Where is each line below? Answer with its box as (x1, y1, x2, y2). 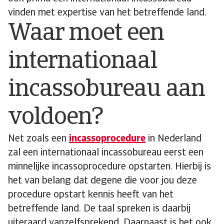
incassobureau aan (8, 78, 204, 102)
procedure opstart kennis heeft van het (8, 190, 173, 200)
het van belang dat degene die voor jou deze (8, 176, 197, 186)
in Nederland (145, 134, 201, 144)
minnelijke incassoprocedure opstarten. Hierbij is (8, 162, 211, 172)
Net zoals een (8, 134, 69, 144)
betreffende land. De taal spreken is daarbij (8, 204, 190, 214)
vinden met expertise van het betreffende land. (8, 8, 206, 18)
